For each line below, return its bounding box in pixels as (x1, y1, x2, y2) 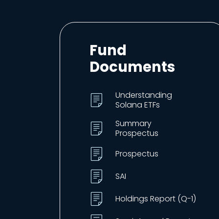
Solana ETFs (115, 99, 160, 110)
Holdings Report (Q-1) (115, 193, 196, 204)
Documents (89, 57, 175, 77)
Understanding (115, 89, 172, 101)
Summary (115, 118, 152, 129)
